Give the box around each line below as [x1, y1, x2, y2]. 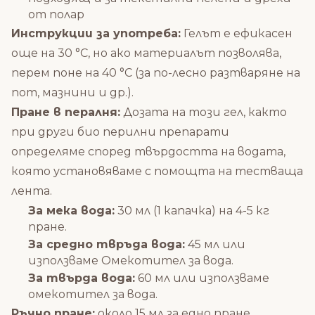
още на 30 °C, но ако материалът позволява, [11, 46, 281, 60]
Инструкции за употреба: [11, 26, 181, 40]
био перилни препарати [77, 124, 229, 139]
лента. [11, 184, 52, 198]
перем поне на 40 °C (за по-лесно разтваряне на [11, 65, 300, 79]
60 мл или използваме [135, 271, 269, 285]
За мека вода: [28, 203, 115, 217]
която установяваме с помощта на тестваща [11, 164, 303, 178]
